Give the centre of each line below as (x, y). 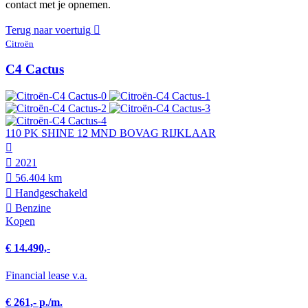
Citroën (20, 43)
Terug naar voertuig (48, 30)
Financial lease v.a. (46, 275)
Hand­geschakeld (50, 193)
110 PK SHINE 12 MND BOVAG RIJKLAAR (111, 133)
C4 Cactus (35, 69)
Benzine (32, 208)
